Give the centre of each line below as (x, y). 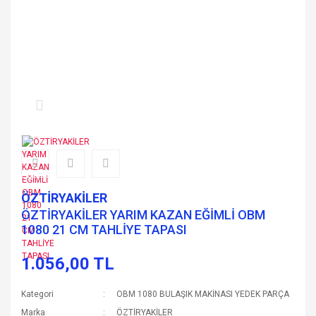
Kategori (37, 294)
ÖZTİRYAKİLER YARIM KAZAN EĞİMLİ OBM (143, 214)
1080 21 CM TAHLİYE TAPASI (104, 229)
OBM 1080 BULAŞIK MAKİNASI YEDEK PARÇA (203, 294)
